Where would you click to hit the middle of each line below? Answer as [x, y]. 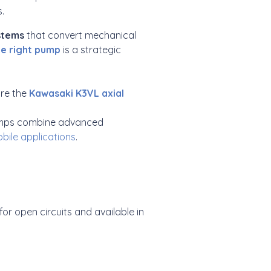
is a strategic [91, 49]
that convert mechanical [81, 35]
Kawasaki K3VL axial [77, 93]
